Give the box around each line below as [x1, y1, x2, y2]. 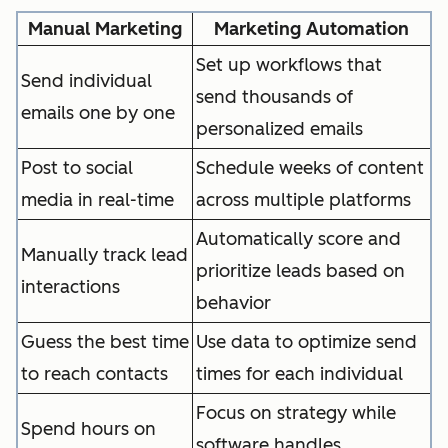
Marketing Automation [214, 18, 409, 41]
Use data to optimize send [196, 331, 417, 354]
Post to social [21, 157, 133, 180]
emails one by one [21, 102, 175, 125]
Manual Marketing [28, 18, 182, 41]
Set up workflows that [196, 54, 382, 77]
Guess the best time [21, 331, 189, 354]
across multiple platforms [196, 189, 411, 212]
